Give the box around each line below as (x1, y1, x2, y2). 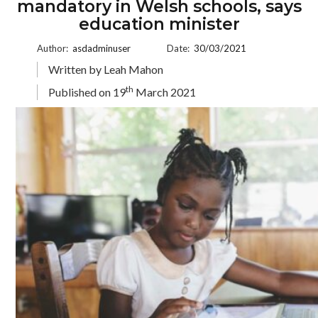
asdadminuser (72, 43, 131, 54)
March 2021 (133, 85, 197, 99)
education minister (78, 14, 240, 34)
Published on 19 (48, 85, 126, 99)
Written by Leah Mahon (48, 62, 164, 76)
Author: (37, 43, 71, 54)
